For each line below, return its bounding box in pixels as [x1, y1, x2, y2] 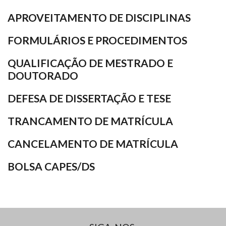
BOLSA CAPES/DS [8, 160, 95, 173]
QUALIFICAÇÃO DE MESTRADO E [8, 56, 173, 69]
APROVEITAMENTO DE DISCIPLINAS [8, 11, 191, 24]
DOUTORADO [8, 69, 78, 82]
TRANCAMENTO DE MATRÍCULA [8, 115, 173, 127]
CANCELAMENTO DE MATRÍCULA [8, 137, 178, 150]
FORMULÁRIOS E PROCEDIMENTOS [8, 34, 187, 46]
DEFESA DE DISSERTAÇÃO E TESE [8, 92, 171, 104]
